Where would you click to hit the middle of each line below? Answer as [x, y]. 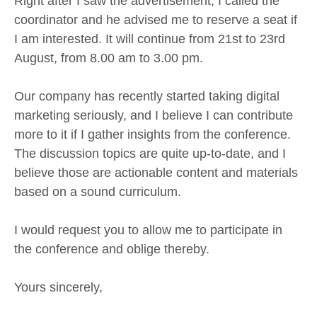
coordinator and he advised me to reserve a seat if [156, 20]
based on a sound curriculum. [98, 192]
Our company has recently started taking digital [147, 97]
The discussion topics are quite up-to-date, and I [150, 154]
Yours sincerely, [58, 288]
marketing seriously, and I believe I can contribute [154, 116]
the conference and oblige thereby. [112, 249]
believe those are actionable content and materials [156, 173]
